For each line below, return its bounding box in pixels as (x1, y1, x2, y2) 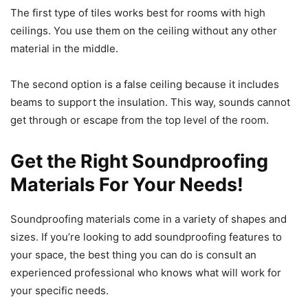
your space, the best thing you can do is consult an (10, 247, 256, 261)
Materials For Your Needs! (10, 173, 243, 196)
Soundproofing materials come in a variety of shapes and (10, 212, 287, 225)
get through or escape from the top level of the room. (10, 113, 269, 126)
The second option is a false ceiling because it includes (10, 77, 279, 91)
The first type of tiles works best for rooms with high (10, 5, 265, 19)
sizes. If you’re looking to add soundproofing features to (10, 230, 282, 243)
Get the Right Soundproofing (10, 149, 268, 173)
